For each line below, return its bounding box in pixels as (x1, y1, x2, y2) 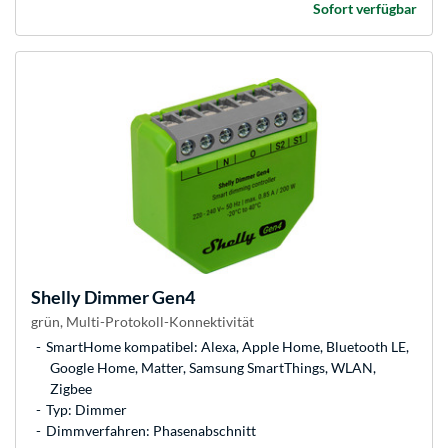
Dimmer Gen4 (81, 286, 195, 309)
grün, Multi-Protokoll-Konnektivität (31, 313, 254, 331)
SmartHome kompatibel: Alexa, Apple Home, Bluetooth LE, (46, 338, 409, 356)
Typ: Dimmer (46, 401, 127, 419)
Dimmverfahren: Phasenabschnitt (46, 422, 256, 440)
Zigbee (50, 380, 92, 398)
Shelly (31, 286, 81, 309)
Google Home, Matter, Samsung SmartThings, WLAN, (50, 359, 376, 377)
